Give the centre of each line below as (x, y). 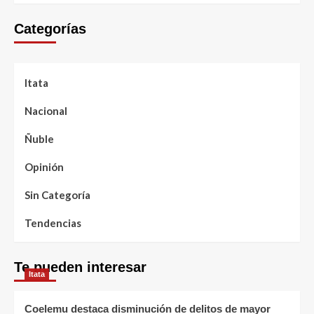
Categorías (50, 29)
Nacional (46, 111)
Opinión (44, 167)
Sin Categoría (57, 195)
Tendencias (53, 223)
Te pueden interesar (80, 267)
